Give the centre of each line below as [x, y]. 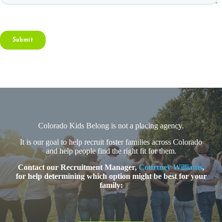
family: [111, 185]
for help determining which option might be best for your [111, 176]
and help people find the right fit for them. [111, 151]
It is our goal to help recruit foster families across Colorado [111, 142]
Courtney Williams [170, 167]
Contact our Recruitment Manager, [78, 167]
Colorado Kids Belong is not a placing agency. [111, 126]
